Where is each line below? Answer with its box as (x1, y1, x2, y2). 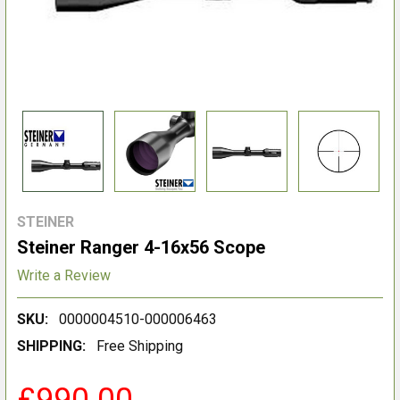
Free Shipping (96, 337, 183, 354)
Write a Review (17, 266, 111, 284)
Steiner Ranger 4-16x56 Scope (17, 237, 265, 258)
